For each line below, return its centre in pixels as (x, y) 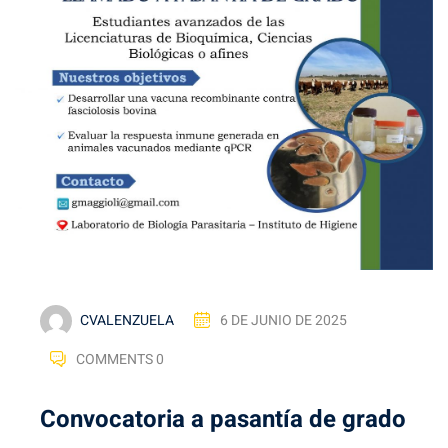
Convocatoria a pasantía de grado (223, 420)
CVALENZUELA (127, 320)
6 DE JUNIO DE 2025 (283, 320)
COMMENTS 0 (120, 359)
